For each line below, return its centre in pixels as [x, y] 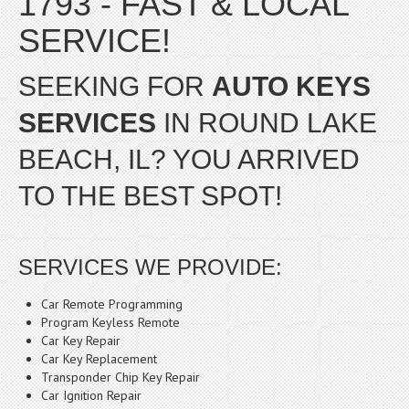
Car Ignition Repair [91, 395]
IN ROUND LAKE [267, 123]
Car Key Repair [81, 341]
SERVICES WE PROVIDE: [150, 267]
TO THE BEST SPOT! [150, 196]
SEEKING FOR [115, 86]
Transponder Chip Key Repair [121, 377]
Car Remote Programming [112, 304]
